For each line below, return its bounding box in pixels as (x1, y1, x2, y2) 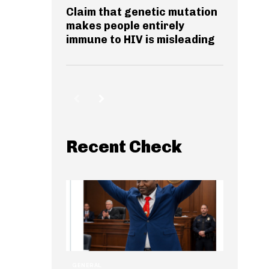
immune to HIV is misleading (66, 33, 215, 47)
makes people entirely (66, 19, 184, 33)
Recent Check (66, 137, 182, 157)
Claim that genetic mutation (66, 5, 217, 19)
